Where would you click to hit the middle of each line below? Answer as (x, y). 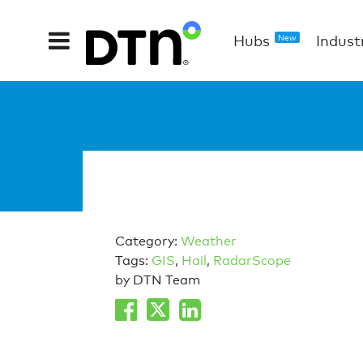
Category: (148, 241)
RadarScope (252, 261)
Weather (209, 241)
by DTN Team (158, 280)
